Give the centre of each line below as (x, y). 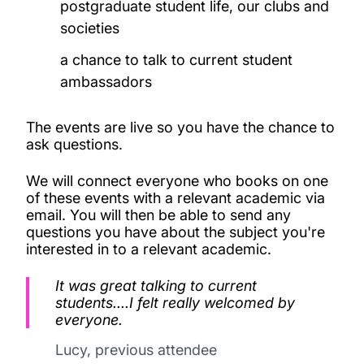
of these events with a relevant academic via (175, 197)
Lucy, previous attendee (136, 349)
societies (89, 28)
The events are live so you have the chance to (180, 127)
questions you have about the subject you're (175, 232)
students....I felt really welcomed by (175, 302)
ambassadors (106, 81)
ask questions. (76, 144)
